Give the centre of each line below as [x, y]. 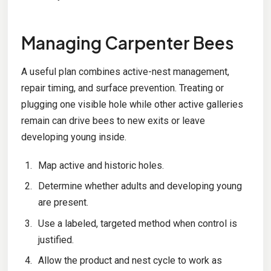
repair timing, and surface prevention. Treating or [122, 88]
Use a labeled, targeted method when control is [137, 223]
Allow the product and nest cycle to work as [130, 260]
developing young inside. [73, 137]
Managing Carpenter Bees [127, 42]
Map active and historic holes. [101, 166]
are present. [63, 203]
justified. [56, 240]
